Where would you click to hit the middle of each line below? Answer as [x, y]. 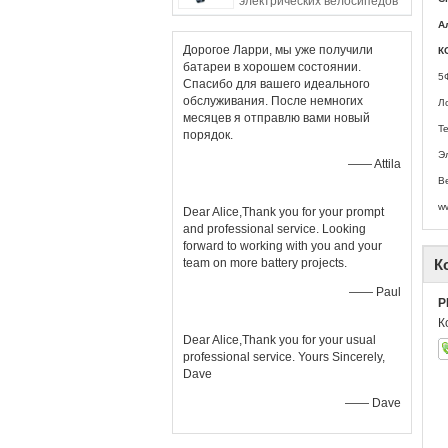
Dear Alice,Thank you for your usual [279, 340]
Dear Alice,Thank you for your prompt [283, 212]
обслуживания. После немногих [273, 101]
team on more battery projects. [265, 263]
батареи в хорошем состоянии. [272, 67]
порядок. [208, 135]
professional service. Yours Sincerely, [284, 357]
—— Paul [375, 292]
